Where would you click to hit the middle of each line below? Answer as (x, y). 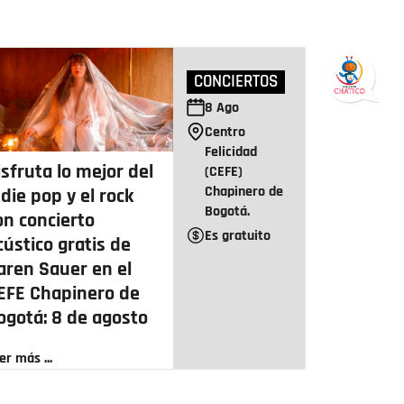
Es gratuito (238, 235)
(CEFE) (224, 171)
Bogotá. (228, 211)
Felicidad (231, 151)
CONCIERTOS (236, 81)
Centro (225, 132)
